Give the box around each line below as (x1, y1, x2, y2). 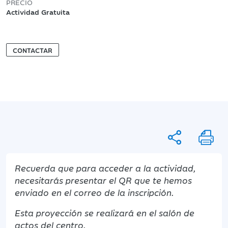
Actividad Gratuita (6, 6, 70, 17)
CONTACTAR (13, 45, 52, 54)
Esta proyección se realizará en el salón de (15, 206, 194, 219)
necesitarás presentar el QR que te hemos (15, 174, 192, 186)
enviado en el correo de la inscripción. (15, 186, 174, 198)
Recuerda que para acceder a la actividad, (15, 161, 196, 174)
